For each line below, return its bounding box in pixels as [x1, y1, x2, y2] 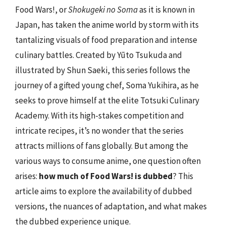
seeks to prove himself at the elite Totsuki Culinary [15, 94, 199, 106]
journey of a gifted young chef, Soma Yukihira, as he [15, 79, 199, 91]
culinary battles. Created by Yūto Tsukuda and [15, 49, 182, 61]
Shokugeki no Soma [68, 4, 138, 15]
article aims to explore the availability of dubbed [15, 185, 192, 197]
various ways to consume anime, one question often [15, 155, 201, 166]
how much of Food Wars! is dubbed [39, 170, 173, 182]
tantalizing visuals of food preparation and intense [15, 34, 197, 45]
